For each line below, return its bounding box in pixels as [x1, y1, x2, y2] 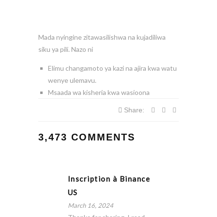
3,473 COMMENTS [38, 132, 135, 142]
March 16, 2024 [67, 201, 113, 209]
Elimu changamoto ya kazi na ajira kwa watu [48, 64, 177, 72]
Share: [122, 106, 146, 114]
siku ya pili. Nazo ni [38, 45, 93, 53]
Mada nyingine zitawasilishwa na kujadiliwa [38, 33, 166, 41]
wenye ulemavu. [48, 76, 96, 84]
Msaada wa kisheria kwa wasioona [48, 88, 150, 96]
